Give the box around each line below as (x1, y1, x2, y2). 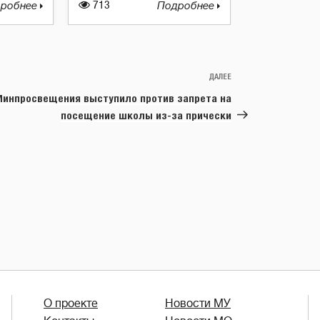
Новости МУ (165, 296, 231, 310)
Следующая (231, 71, 290, 85)
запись (231, 88, 266, 102)
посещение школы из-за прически (61, 109, 231, 121)
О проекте (44, 296, 98, 310)
